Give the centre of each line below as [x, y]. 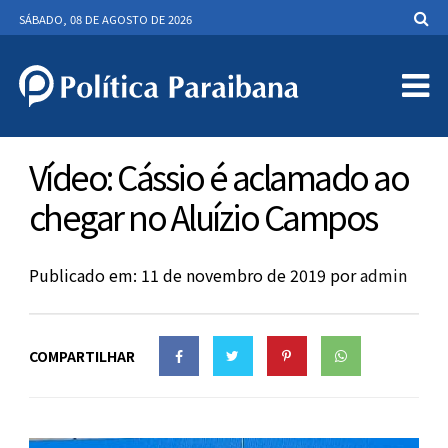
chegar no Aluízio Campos [202, 216]
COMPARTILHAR [81, 356]
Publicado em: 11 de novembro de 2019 [177, 275]
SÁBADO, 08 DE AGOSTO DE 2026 [105, 19]
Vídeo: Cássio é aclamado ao [218, 176]
